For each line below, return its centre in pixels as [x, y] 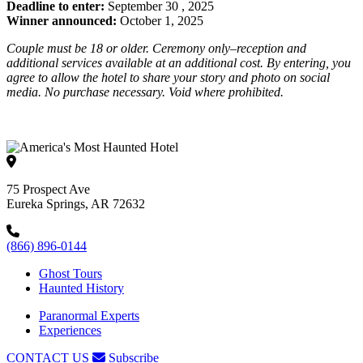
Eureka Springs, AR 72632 [76, 203]
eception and [273, 48]
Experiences [70, 330]
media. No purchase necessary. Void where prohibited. [145, 92]
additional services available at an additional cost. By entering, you [179, 62]
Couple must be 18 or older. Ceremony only [118, 48]
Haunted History [81, 288]
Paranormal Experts [89, 315]
